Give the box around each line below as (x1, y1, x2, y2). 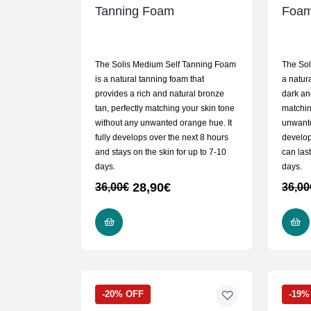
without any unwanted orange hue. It (95, 118, 232, 128)
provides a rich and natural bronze (95, 89, 224, 99)
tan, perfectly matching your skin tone (95, 103, 235, 114)
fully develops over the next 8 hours (95, 133, 228, 143)
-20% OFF (102, 289, 144, 300)
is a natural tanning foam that (95, 74, 204, 85)
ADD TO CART (126, 217, 187, 228)
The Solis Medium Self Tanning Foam (95, 60, 236, 70)
